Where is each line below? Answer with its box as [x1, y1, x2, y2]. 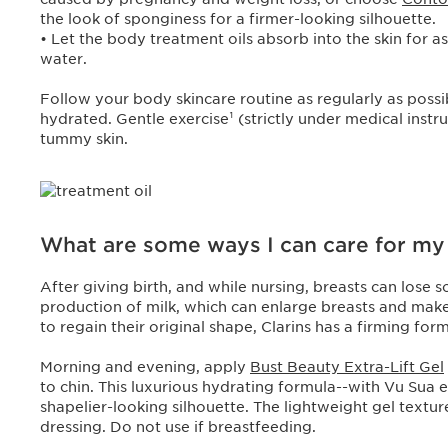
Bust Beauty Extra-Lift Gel [250, 359, 444, 375]
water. [40, 51, 91, 67]
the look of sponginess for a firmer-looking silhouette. [40, 11, 440, 27]
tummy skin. [40, 131, 132, 147]
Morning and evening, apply [40, 359, 250, 375]
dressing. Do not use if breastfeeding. [40, 419, 316, 435]
